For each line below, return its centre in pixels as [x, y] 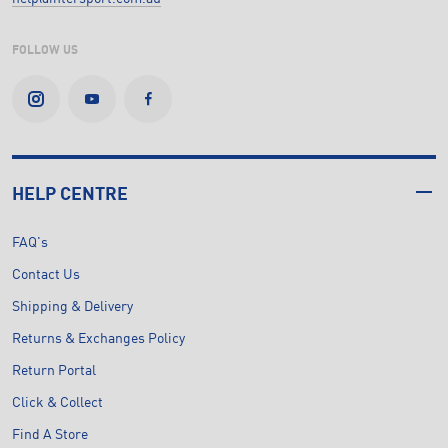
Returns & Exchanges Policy [98, 338]
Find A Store [50, 434]
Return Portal [54, 370]
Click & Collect [57, 402]
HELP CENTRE [70, 194]
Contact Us [46, 274]
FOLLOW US [45, 50]
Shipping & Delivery [72, 306]
